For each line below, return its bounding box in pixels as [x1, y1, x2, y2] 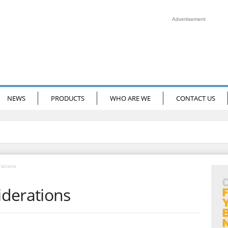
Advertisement [172, 16, 206, 22]
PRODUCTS [50, 94, 84, 103]
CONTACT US [176, 94, 215, 103]
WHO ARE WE [109, 94, 151, 103]
